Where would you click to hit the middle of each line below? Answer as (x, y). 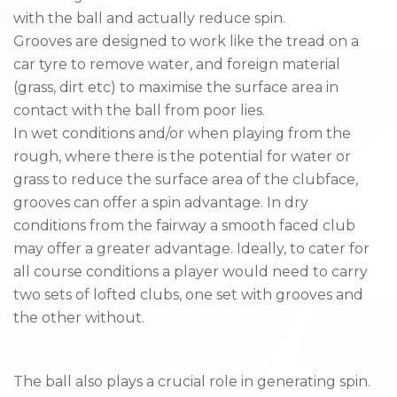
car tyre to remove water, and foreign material (177, 65)
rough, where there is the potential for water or (182, 157)
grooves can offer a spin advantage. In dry (161, 203)
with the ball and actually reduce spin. (149, 19)
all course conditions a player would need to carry (191, 272)
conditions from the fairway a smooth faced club (184, 226)
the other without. (82, 318)
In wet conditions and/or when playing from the (182, 134)
